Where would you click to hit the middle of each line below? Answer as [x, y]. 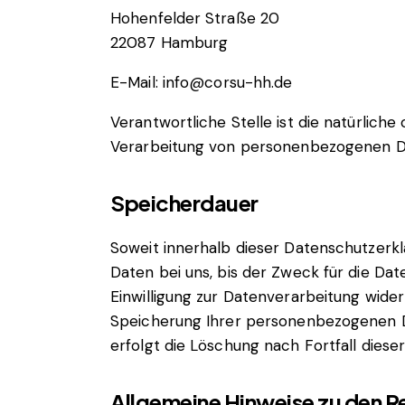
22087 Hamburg [170, 42]
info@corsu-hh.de [227, 82]
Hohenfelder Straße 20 [195, 18]
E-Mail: [137, 82]
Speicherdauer [184, 202]
